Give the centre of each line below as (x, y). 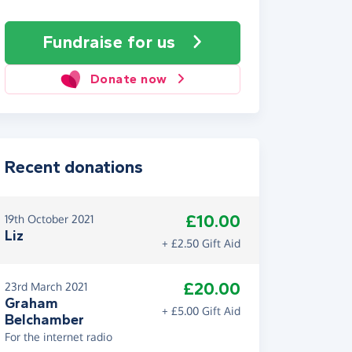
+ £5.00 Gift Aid (201, 311)
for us (151, 42)
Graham (31, 303)
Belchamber (44, 320)
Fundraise (85, 42)
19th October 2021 (49, 219)
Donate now (128, 79)
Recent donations (74, 167)
